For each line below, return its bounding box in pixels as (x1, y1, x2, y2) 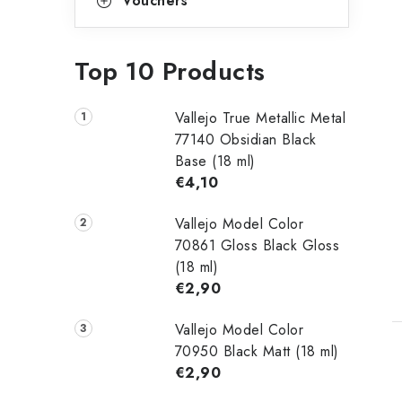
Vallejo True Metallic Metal (174, 108, 346, 129)
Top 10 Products (74, 53, 266, 91)
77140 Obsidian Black (174, 129, 317, 151)
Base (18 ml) (174, 151, 256, 172)
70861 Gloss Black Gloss (174, 235, 340, 257)
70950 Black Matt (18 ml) (174, 341, 339, 363)
